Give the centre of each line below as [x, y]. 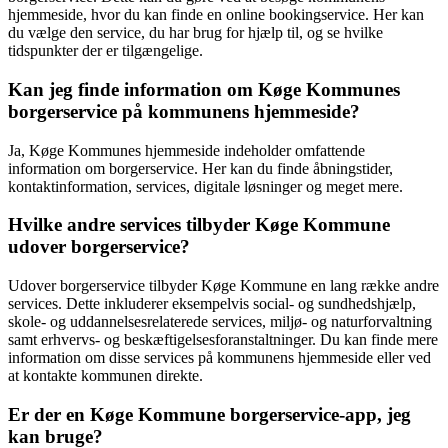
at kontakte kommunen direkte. [105, 376]
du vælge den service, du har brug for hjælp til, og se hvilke [195, 33]
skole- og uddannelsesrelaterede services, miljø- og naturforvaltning [220, 322]
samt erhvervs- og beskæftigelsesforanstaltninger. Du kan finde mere [223, 340]
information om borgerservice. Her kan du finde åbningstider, [200, 168]
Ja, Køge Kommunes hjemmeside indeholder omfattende [186, 150]
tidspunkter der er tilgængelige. [105, 51]
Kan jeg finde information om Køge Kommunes [204, 89]
